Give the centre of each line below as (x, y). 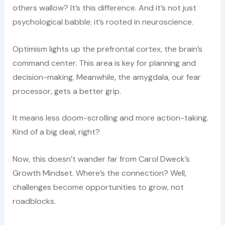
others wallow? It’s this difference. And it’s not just (104, 8)
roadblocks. (34, 201)
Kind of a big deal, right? (56, 132)
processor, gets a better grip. (67, 91)
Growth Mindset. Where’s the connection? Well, (99, 173)
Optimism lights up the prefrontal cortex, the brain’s (107, 49)
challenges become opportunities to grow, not (98, 187)
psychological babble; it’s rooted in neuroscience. (103, 22)
